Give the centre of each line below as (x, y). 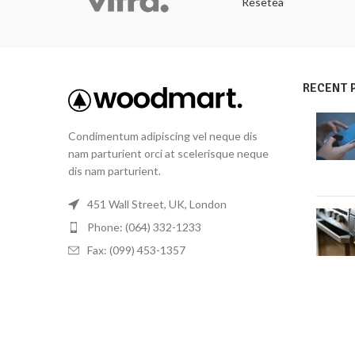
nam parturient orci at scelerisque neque (168, 154)
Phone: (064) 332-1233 (144, 227)
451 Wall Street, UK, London (157, 204)
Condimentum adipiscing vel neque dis (163, 136)
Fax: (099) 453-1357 (136, 250)
